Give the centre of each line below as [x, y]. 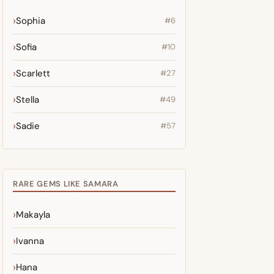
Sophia [31, 21]
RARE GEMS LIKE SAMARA [66, 184]
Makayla [33, 215]
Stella [28, 100]
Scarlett [33, 73]
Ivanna [30, 241]
